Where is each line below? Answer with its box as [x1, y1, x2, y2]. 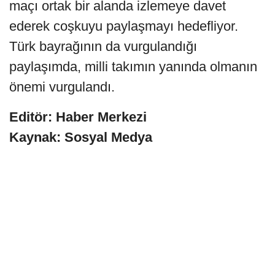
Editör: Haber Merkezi [9, 109, 147, 125]
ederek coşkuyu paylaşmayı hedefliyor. [9, 18, 238, 34]
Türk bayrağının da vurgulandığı [9, 38, 197, 54]
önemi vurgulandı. [9, 79, 115, 95]
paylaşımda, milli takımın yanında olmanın [9, 58, 257, 74]
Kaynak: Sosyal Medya [9, 129, 152, 145]
